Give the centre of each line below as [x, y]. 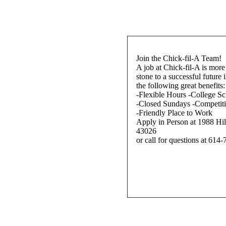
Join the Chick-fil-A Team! [179, 58]
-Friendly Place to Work [174, 113]
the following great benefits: [181, 86]
